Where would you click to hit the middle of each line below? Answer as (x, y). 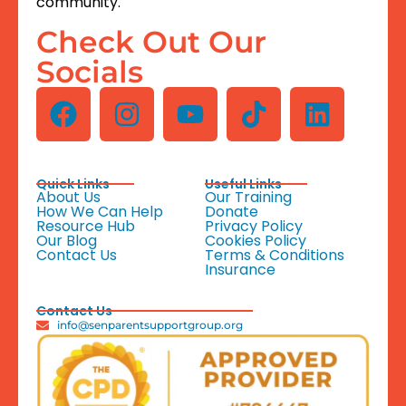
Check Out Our (151, 41)
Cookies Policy (256, 240)
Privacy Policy (254, 226)
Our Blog (67, 240)
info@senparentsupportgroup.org (150, 324)
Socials (90, 71)
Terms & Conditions (275, 255)
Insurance (241, 269)
